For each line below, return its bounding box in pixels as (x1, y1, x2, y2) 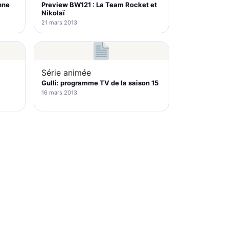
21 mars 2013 (41, 19, 77, 26)
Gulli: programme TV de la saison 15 (41, 79, 158, 87)
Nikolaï (41, 9, 65, 17)
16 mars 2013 (41, 89, 77, 96)
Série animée (41, 67, 91, 78)
